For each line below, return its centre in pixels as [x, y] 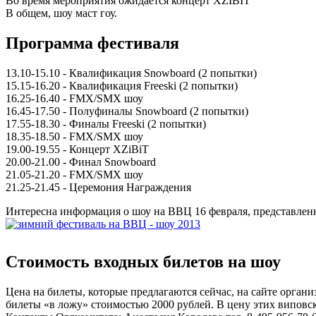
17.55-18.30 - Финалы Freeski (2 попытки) [106, 123]
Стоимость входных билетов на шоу [143, 261]
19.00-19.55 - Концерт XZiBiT [77, 149]
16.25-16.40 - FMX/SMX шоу [74, 98]
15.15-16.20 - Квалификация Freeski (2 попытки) [122, 85]
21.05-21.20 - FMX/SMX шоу [74, 174]
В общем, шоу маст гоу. [61, 13]
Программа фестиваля [92, 43]
